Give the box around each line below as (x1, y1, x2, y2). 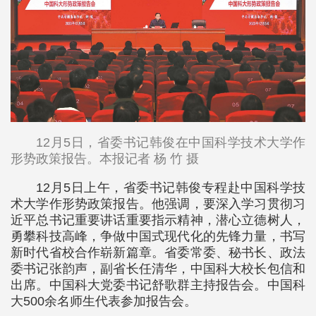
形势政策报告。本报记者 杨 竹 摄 (11, 152, 199, 166)
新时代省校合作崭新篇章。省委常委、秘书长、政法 (11, 245, 305, 260)
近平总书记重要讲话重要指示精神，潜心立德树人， (11, 213, 305, 228)
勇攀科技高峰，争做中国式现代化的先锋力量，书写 (11, 229, 305, 244)
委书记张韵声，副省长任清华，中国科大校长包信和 (11, 262, 305, 276)
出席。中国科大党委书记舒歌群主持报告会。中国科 (11, 278, 305, 293)
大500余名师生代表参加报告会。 (11, 294, 197, 309)
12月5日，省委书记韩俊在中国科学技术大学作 (36, 135, 305, 150)
